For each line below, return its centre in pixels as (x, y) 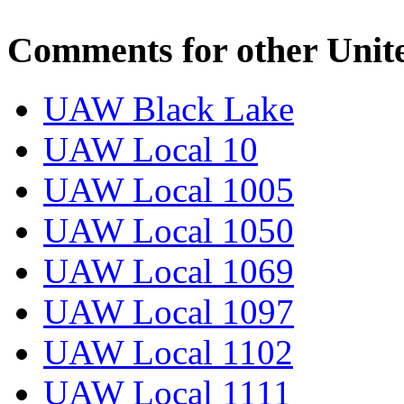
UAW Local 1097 (169, 311)
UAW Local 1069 (169, 271)
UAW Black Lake (169, 108)
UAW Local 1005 (169, 189)
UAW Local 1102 (168, 352)
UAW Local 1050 (169, 230)
